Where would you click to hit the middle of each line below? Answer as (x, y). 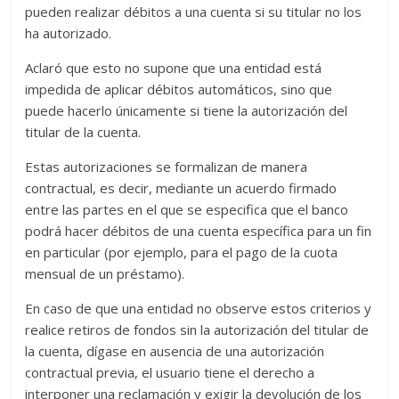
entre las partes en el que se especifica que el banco (187, 209)
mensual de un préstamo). (105, 273)
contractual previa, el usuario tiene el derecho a (170, 372)
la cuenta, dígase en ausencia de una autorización (175, 351)
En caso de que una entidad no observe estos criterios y (199, 308)
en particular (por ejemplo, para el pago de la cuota (182, 252)
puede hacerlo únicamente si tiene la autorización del (187, 110)
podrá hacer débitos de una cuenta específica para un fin (199, 231)
